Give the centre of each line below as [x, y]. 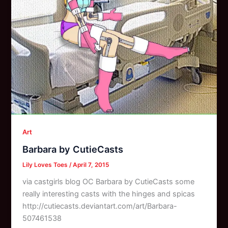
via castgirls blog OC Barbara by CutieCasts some [109, 182]
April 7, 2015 [91, 165]
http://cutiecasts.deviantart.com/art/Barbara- [100, 206]
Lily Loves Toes [46, 165]
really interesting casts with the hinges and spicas [109, 194]
